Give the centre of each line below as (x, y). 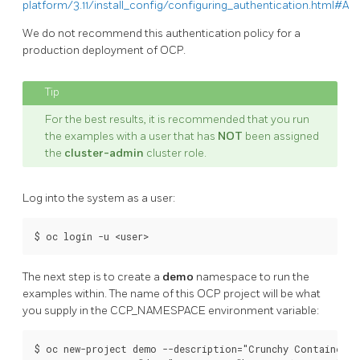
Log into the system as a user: (99, 198)
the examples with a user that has (131, 137)
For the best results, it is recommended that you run (177, 120)
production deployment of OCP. (104, 51)
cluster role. (175, 153)
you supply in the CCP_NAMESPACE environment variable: (171, 311)
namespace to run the (252, 277)
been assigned (281, 137)
